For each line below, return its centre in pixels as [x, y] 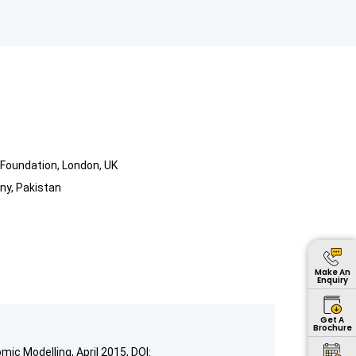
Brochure [332, 327]
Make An [332, 272]
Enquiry [332, 280]
